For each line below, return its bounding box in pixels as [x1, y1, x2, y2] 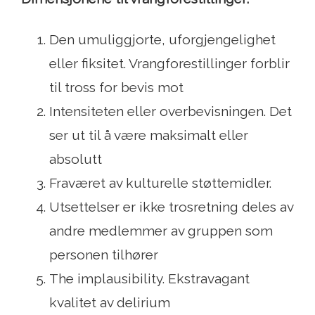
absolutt [49, 151, 102, 167]
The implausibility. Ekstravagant [49, 271, 250, 287]
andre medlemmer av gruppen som [49, 223, 273, 239]
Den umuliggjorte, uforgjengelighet [49, 32, 276, 48]
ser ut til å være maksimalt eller [49, 127, 248, 143]
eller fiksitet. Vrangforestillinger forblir [49, 56, 290, 72]
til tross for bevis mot [49, 79, 184, 96]
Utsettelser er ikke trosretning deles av [49, 199, 293, 215]
